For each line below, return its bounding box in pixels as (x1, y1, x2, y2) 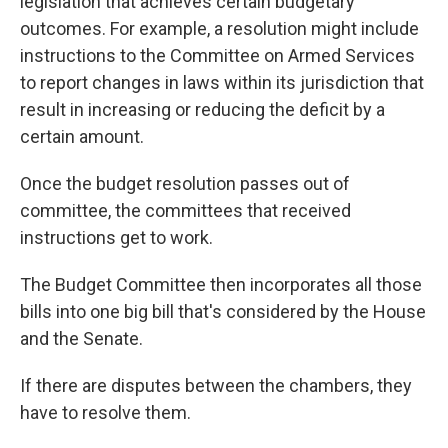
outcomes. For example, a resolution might (20, 18, 357, 39)
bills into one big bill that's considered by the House (20, 301, 426, 322)
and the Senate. (20, 328, 143, 349)
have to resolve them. (20, 402, 191, 423)
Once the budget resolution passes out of (20, 173, 350, 194)
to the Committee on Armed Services (120, 45, 415, 66)
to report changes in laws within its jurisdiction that (20, 72, 424, 93)
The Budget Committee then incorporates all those (20, 274, 422, 295)
